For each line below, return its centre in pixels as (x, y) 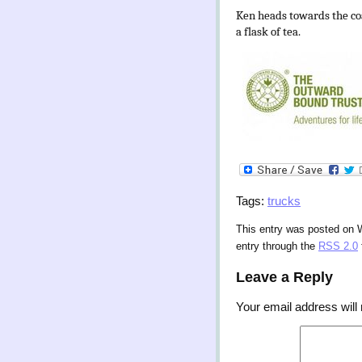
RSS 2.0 (338, 247)
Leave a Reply (284, 277)
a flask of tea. (268, 32)
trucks (284, 201)
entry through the (277, 247)
